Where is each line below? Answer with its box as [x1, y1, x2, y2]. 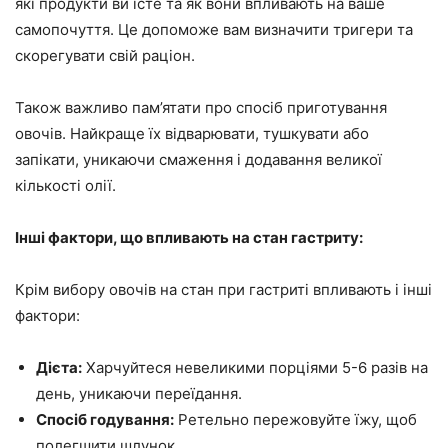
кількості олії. [15, 176, 116, 196]
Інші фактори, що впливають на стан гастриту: [15, 228, 363, 248]
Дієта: [36, 358, 82, 378]
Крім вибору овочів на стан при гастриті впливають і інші [15, 280, 432, 300]
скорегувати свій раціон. [15, 46, 195, 66]
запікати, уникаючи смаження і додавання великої [15, 150, 382, 170]
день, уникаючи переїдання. [36, 384, 242, 404]
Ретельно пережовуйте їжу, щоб [174, 410, 417, 430]
